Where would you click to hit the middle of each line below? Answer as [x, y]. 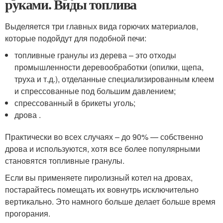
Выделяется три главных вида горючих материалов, [102, 26]
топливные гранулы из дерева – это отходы [96, 55]
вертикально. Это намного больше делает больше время [110, 202]
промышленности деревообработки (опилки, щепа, [109, 67]
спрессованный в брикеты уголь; [75, 103]
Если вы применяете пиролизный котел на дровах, [99, 178]
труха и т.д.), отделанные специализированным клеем [114, 79]
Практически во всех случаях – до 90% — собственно [104, 137]
